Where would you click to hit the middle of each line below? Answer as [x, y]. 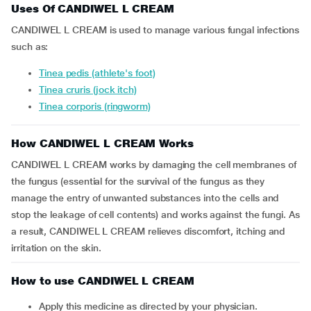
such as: [30, 47]
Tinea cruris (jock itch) [91, 90]
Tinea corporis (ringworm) [98, 106]
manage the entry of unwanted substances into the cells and [145, 198]
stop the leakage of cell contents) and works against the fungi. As [155, 215]
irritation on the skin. [57, 248]
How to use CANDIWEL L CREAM [103, 281]
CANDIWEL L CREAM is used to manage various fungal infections [155, 30]
